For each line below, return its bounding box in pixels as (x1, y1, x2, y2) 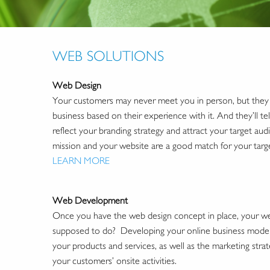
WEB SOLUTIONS (52, 48, 164, 64)
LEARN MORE (52, 155, 110, 166)
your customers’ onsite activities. (52, 256, 177, 266)
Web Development (52, 195, 128, 206)
